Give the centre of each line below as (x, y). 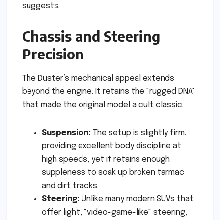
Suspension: (66, 133)
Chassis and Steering (91, 36)
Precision (53, 54)
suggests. (41, 6)
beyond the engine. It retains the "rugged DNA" (109, 92)
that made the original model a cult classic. (103, 105)
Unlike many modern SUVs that (137, 199)
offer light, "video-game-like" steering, (114, 213)
